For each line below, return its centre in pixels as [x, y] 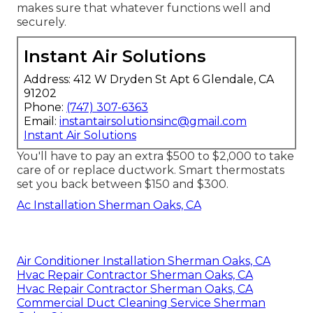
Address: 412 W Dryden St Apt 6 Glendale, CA [149, 79]
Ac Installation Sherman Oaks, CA [109, 205]
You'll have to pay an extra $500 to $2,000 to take [155, 156]
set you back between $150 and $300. [123, 184]
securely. [42, 22]
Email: [42, 121]
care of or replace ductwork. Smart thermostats [151, 170]
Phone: [45, 107]
